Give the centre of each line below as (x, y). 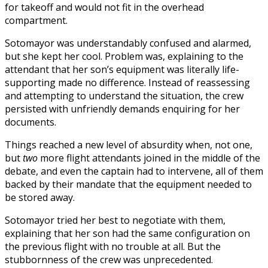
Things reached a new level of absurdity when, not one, (129, 145)
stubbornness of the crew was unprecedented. (109, 260)
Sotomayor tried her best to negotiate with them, (115, 220)
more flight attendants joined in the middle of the (149, 158)
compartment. (36, 21)
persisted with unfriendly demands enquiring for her (122, 109)
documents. (31, 122)
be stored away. (40, 198)
